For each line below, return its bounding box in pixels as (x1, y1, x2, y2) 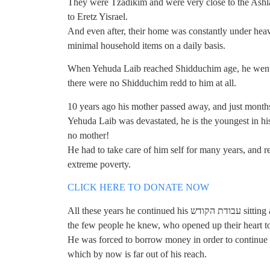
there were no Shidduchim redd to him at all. (67, 78, 236, 89)
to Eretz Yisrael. (67, 11, 128, 22)
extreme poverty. (67, 159, 131, 169)
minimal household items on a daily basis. (67, 40, 225, 51)
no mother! (67, 130, 109, 140)
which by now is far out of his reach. (67, 248, 207, 259)
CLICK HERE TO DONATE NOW (67, 182, 209, 193)
